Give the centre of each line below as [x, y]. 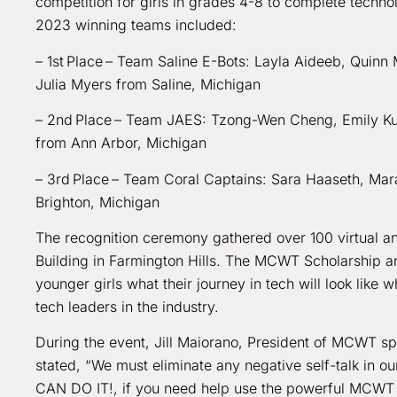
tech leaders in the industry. [129, 307]
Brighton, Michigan [100, 202]
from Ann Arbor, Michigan [123, 143]
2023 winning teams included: [142, 25]
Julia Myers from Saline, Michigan [150, 84]
